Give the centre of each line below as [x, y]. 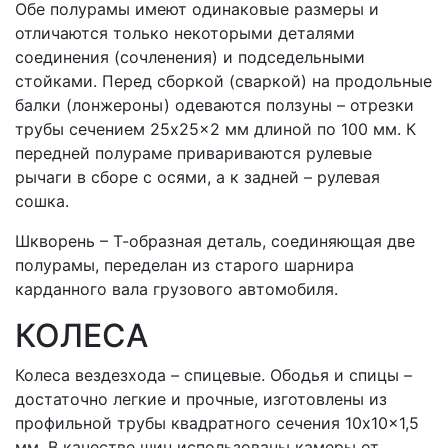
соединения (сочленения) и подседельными [190, 57]
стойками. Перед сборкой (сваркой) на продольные [223, 81]
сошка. [42, 201]
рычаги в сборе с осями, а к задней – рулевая [197, 177]
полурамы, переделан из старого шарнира [184, 265]
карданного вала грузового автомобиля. [176, 289]
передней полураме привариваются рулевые [193, 153]
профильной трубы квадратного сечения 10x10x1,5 [217, 423]
